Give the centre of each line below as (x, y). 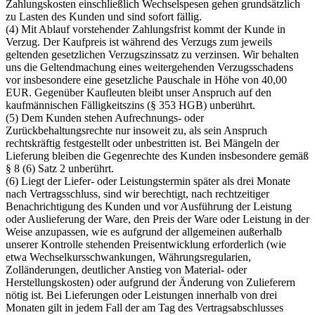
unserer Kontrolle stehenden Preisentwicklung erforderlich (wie (146, 244)
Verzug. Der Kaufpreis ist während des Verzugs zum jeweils (139, 41)
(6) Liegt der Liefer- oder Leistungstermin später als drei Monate (148, 181)
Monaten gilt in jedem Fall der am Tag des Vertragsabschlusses (144, 307)
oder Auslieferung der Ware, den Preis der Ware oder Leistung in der (157, 219)
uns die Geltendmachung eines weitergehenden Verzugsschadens (149, 67)
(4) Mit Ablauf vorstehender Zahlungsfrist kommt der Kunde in (146, 29)
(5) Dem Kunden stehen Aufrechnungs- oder (105, 117)
